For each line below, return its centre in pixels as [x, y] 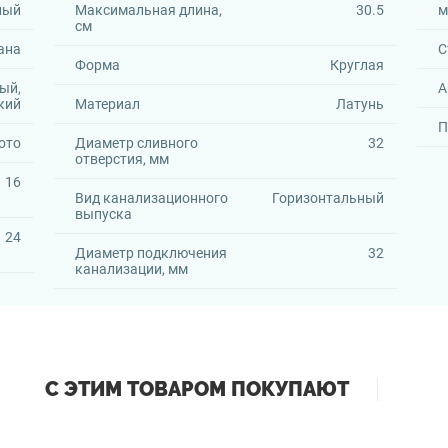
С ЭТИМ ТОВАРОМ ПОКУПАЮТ [196, 389]
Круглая [356, 65]
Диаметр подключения [150, 253]
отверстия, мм [121, 159]
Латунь [359, 104]
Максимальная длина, [148, 10]
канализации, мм [131, 269]
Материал [107, 104]
